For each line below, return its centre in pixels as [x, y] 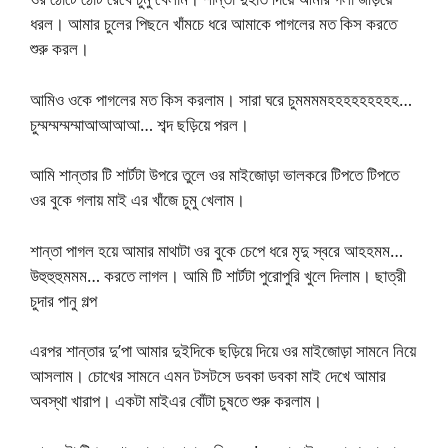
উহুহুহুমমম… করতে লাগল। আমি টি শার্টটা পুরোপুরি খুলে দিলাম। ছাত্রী [218, 275]
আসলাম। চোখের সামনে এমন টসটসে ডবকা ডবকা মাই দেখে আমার [208, 376]
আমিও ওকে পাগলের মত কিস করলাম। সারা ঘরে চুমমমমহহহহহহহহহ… [221, 99]
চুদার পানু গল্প [63, 300]
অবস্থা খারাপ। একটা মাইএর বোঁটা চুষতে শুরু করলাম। [176, 401]
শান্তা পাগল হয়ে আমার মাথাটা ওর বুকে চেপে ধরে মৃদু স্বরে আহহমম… [216, 250]
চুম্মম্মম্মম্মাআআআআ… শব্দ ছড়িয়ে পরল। [139, 124]
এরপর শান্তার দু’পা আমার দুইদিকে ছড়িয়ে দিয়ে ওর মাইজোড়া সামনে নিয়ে [223, 351]
